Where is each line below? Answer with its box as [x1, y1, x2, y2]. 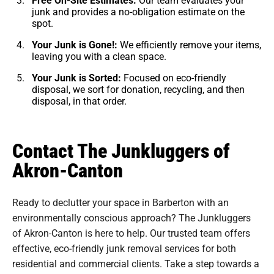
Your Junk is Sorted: [32, 70, 121, 84]
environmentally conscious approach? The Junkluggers [12, 210, 251, 224]
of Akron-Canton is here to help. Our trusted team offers [12, 226, 250, 239]
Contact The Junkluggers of [12, 136, 230, 163]
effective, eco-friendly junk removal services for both [12, 241, 236, 254]
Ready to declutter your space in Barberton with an [12, 195, 229, 209]
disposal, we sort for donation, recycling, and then [32, 82, 245, 95]
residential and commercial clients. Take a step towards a [12, 256, 259, 270]
